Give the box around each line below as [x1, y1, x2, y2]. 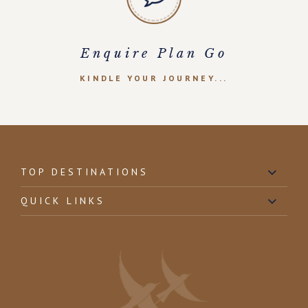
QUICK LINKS [21, 194, 105, 207]
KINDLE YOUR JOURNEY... [79, 72, 229, 83]
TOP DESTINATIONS [21, 165, 148, 178]
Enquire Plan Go [80, 46, 228, 62]
